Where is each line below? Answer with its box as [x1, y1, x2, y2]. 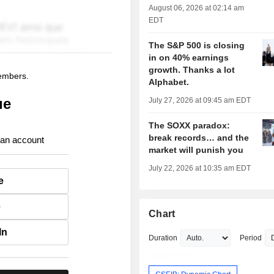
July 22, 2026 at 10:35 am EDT [149, 164, 251, 173]
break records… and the [149, 133, 250, 143]
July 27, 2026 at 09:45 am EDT [149, 96, 251, 105]
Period [240, 234, 262, 243]
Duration [149, 234, 178, 243]
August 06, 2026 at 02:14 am [149, 4, 245, 13]
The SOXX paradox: [149, 120, 231, 131]
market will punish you [149, 145, 244, 155]
